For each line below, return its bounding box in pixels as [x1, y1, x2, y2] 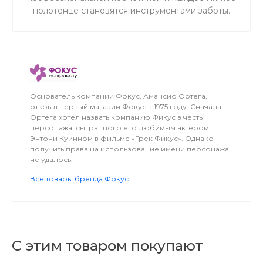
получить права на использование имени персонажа [30, 144, 229, 153]
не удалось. [30, 155, 73, 164]
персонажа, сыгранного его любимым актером [30, 123, 209, 132]
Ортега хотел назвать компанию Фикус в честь [30, 113, 203, 122]
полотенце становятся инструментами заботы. [33, 5, 230, 16]
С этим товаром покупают [12, 237, 203, 254]
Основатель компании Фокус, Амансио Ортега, [30, 92, 207, 100]
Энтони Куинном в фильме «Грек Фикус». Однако [30, 134, 214, 143]
